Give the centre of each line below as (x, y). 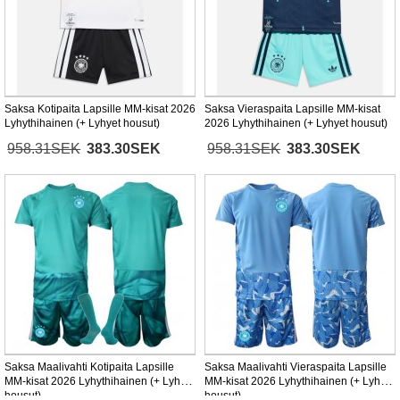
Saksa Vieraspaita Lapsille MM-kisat (292, 109)
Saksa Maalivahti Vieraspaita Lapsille (296, 367)
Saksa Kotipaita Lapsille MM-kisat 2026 (100, 109)
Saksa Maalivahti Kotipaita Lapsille (89, 367)
